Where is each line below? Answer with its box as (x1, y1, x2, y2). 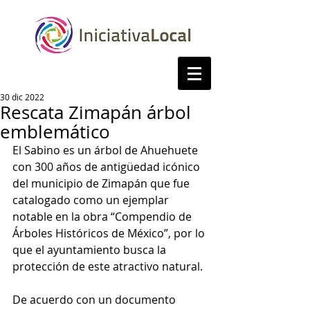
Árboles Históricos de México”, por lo (12, 226, 208, 241)
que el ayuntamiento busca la (12, 242, 169, 257)
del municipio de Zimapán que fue (12, 176, 192, 191)
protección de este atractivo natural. (12, 259, 206, 274)
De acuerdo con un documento (12, 292, 179, 307)
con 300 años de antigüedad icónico (12, 159, 203, 174)
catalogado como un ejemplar (12, 192, 172, 208)
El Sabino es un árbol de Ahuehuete (12, 143, 201, 158)
